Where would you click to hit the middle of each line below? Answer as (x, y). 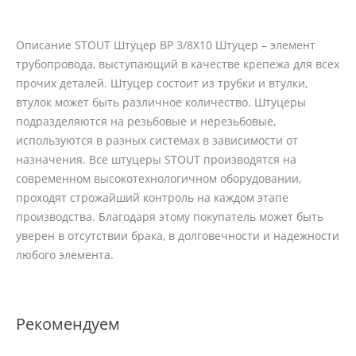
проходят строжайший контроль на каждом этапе (152, 198)
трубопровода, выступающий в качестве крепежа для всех (178, 64)
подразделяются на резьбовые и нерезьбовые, (146, 122)
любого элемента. (65, 255)
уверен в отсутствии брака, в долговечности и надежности (178, 236)
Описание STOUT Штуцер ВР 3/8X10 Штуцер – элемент (166, 45)
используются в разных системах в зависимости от (157, 141)
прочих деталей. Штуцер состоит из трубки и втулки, (162, 83)
